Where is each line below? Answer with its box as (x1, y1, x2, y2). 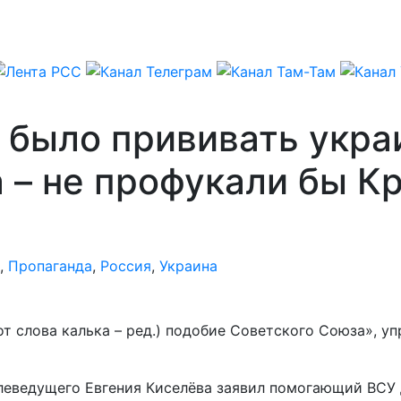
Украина (159, 256, 218, 275)
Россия (100, 256, 151, 275)
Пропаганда (8, 256, 92, 275)
